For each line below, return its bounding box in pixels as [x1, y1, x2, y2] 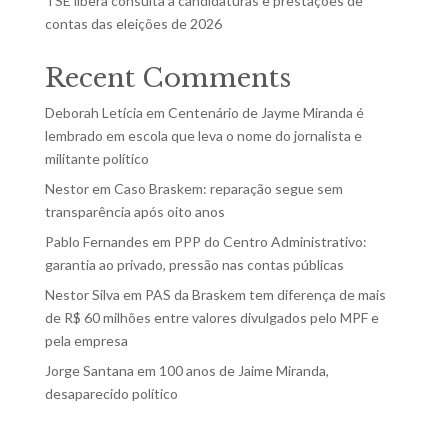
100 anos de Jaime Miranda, [158, 361, 329, 379]
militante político [44, 149, 152, 167]
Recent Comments [44, 61, 291, 94]
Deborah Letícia [44, 103, 143, 121]
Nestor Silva [44, 285, 120, 303]
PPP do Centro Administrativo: [173, 232, 367, 250]
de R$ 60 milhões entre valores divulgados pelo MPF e [44, 308, 379, 326]
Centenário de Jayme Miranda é [167, 103, 364, 121]
